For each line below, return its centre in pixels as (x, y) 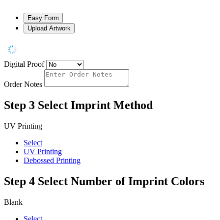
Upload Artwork (49, 28)
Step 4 (19, 181)
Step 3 (19, 105)
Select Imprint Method (95, 105)
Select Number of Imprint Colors (121, 181)
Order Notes (23, 84)
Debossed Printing (52, 161)
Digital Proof (24, 64)
